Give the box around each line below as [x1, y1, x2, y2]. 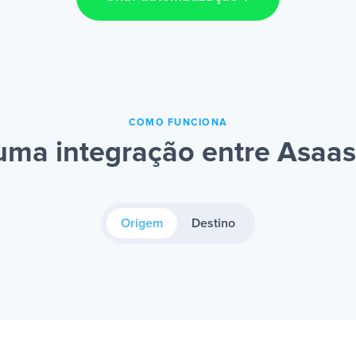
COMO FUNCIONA [128, 118, 228, 129]
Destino [192, 217, 235, 230]
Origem [121, 217, 163, 230]
